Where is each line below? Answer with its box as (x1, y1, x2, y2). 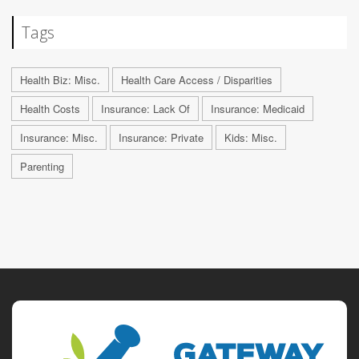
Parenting (20, 158, 64, 174)
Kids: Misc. (224, 129, 277, 145)
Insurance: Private (119, 129, 204, 145)
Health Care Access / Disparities (121, 71, 272, 87)
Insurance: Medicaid (211, 100, 305, 116)
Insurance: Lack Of (101, 100, 190, 116)
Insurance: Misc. (20, 129, 98, 145)
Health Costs (20, 100, 80, 116)
